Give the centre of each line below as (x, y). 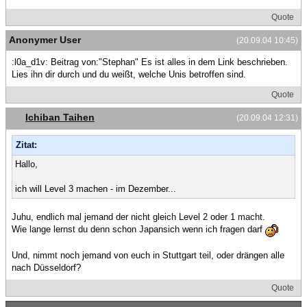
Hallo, (26, 164)
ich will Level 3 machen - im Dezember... (96, 188)
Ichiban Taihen (60, 118)
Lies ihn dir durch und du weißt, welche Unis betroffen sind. (129, 75)
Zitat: (26, 145)
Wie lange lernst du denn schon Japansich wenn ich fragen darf (138, 230)
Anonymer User (45, 40)
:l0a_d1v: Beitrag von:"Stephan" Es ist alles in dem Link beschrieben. (150, 62)
